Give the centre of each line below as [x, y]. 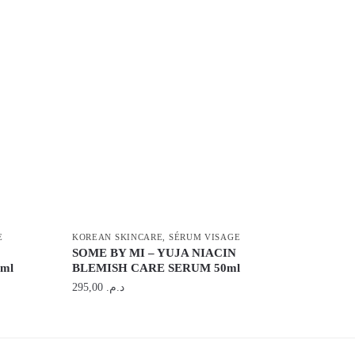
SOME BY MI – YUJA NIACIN [154, 252]
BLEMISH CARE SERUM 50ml [156, 267]
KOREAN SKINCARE [117, 237]
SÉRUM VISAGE [204, 237]
